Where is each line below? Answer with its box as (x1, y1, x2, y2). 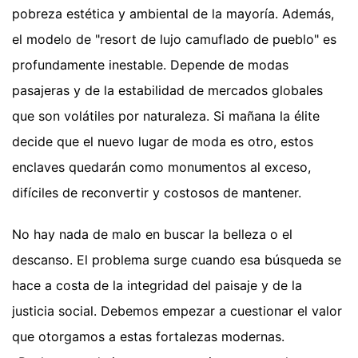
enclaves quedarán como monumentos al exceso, (12, 158, 311, 175)
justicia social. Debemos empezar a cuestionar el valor (12, 302, 342, 319)
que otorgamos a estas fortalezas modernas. (12, 328, 284, 344)
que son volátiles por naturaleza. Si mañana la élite (12, 107, 320, 124)
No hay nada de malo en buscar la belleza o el (12, 225, 292, 242)
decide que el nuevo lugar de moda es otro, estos (12, 133, 313, 149)
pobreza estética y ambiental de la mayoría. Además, (12, 5, 334, 22)
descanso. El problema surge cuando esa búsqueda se (12, 251, 341, 268)
